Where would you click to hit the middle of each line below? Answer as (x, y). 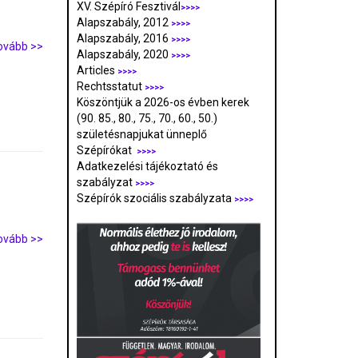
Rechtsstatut (110, 87)
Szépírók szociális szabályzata (155, 199)
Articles (97, 71)
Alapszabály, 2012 (123, 23)
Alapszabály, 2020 (123, 55)
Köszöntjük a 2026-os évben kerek (163, 103)
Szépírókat (106, 151)
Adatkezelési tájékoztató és (147, 167)
